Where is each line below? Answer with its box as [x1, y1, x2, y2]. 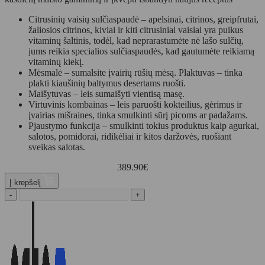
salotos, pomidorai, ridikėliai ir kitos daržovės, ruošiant [28, 131, 231, 142]
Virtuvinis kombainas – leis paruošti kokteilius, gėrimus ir [28, 99, 242, 110]
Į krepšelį [9, 178, 43, 188]
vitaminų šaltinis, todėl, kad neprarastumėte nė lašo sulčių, [28, 35, 244, 46]
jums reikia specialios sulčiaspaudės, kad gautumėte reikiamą [28, 46, 254, 57]
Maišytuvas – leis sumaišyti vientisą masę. [28, 89, 185, 99]
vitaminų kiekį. [28, 57, 84, 67]
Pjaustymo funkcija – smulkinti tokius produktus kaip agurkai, [28, 121, 259, 131]
